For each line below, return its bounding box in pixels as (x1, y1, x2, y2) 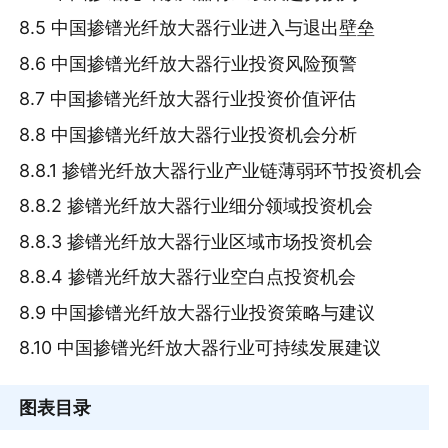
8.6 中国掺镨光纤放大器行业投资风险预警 (19, 52, 358, 74)
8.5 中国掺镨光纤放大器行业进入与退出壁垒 (19, 17, 376, 39)
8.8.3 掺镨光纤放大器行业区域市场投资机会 (19, 230, 374, 252)
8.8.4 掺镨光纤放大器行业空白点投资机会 (19, 266, 357, 288)
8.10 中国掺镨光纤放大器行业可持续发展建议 (19, 337, 382, 359)
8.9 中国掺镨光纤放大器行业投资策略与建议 (19, 301, 376, 323)
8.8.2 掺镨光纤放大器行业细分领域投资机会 (19, 195, 374, 217)
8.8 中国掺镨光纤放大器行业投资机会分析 (19, 123, 358, 145)
